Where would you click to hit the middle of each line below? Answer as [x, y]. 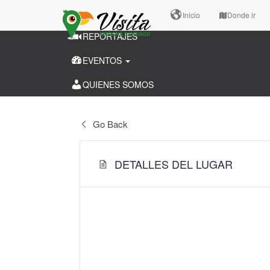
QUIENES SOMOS [118, 84]
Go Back [109, 124]
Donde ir [241, 15]
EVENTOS [103, 60]
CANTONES [105, 12]
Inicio [191, 15]
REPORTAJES [110, 36]
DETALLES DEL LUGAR [174, 164]
